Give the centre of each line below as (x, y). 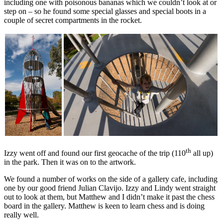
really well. (21, 215)
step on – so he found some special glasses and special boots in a (105, 11)
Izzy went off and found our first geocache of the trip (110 (95, 153)
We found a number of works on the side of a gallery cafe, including (111, 179)
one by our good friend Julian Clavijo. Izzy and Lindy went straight (110, 188)
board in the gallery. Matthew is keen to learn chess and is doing (104, 206)
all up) (202, 153)
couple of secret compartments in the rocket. (73, 20)
